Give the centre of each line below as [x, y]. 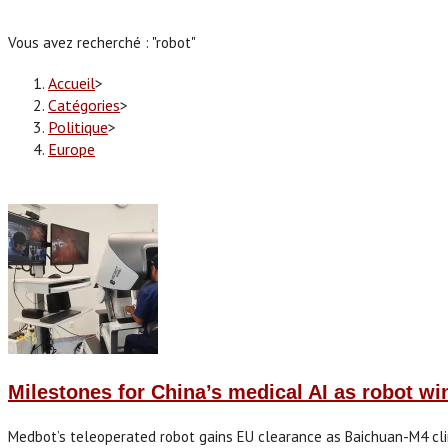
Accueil [71, 82]
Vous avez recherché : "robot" [102, 42]
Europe [71, 148]
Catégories [84, 104]
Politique [78, 126]
